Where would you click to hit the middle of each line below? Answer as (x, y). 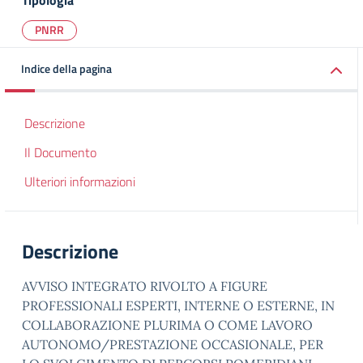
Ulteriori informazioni (80, 181)
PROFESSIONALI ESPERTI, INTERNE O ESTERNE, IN (178, 305)
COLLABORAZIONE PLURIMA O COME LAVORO (167, 325)
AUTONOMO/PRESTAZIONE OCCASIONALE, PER (173, 344)
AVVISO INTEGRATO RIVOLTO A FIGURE (145, 286)
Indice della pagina (66, 68)
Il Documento (60, 152)
